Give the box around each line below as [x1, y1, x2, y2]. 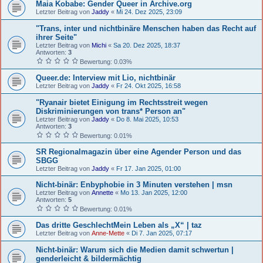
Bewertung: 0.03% [78, 58, 132, 65]
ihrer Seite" [36, 32, 77, 42]
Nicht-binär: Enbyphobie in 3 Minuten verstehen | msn [36, 180, 232, 189]
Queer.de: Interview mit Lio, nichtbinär [36, 73, 176, 82]
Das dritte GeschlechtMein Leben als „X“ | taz [36, 220, 202, 230]
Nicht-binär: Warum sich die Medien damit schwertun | [36, 245, 234, 254]
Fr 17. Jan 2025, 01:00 [116, 164, 181, 172]
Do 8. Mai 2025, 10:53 [116, 115, 178, 123]
